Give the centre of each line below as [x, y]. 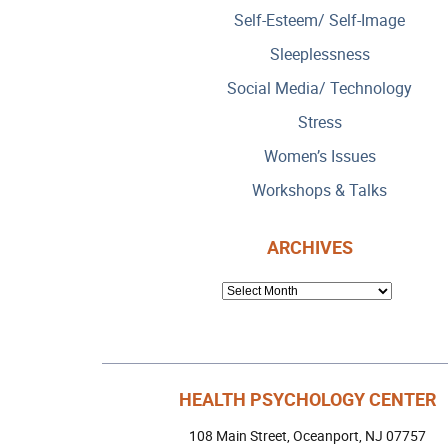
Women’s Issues [319, 155]
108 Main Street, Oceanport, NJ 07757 [307, 435]
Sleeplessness [319, 53]
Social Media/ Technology [319, 87]
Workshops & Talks [319, 189]
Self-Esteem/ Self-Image [319, 19]
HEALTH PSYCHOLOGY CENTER [307, 398]
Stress [319, 121]
